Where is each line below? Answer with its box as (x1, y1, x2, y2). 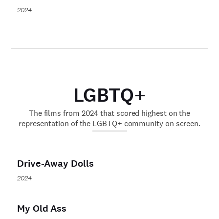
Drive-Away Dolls (17, 157, 94, 170)
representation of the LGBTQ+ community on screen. (18, 118, 201, 129)
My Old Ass (17, 202, 66, 215)
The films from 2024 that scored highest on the (28, 108, 191, 118)
